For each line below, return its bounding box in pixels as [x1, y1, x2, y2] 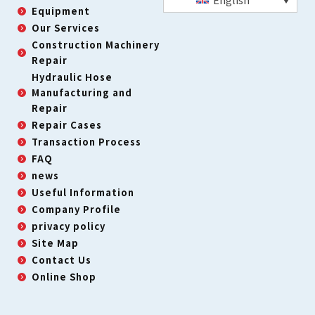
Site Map [32, 236, 79, 250]
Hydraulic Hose [32, 70, 112, 84]
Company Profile [32, 202, 121, 216]
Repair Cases [32, 117, 102, 131]
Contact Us [32, 252, 91, 266]
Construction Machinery [32, 37, 160, 51]
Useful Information [32, 185, 134, 199]
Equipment [32, 4, 90, 18]
